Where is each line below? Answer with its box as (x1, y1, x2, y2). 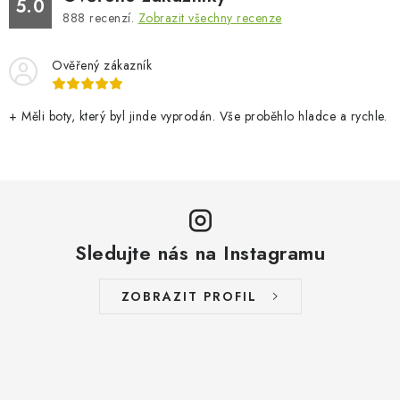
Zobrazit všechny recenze (137, 8, 282, 27)
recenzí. (85, 8, 138, 27)
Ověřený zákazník (52, 55, 152, 74)
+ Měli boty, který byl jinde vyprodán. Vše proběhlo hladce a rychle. (9, 106, 387, 125)
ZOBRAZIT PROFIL (121, 287, 257, 305)
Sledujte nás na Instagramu (75, 237, 325, 267)
